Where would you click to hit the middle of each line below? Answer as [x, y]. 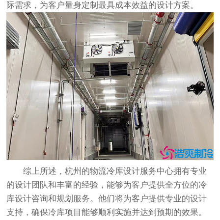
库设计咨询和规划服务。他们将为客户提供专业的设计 [107, 199]
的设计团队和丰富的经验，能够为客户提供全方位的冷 [107, 185]
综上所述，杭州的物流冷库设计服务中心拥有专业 [107, 171]
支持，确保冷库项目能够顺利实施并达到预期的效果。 [107, 213]
